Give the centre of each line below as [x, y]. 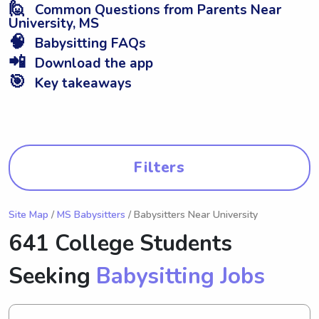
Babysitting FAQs [89, 43]
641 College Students [120, 243]
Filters [159, 167]
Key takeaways [82, 83]
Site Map [28, 214]
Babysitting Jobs [181, 276]
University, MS [54, 23]
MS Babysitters [91, 214]
